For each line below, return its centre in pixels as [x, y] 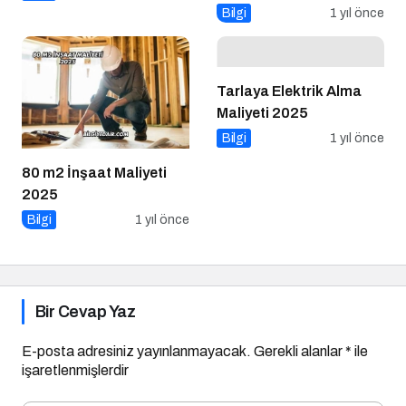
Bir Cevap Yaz [85, 292]
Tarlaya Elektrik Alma [289, 72]
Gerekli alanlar [300, 331]
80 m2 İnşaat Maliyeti [94, 153]
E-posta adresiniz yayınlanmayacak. [136, 331]
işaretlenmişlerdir [75, 350]
